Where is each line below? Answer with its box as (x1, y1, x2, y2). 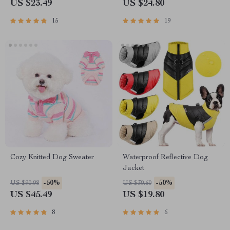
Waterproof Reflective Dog (123, 154, 208, 161)
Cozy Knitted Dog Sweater (10, 154, 94, 161)
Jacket (123, 165, 144, 172)
